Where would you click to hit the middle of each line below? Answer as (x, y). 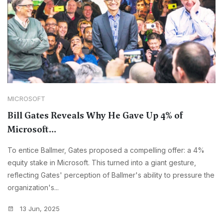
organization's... (33, 188)
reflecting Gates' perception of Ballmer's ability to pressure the (111, 175)
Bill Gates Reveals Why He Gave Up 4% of (95, 116)
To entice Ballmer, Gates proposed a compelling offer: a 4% (106, 150)
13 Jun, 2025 (39, 209)
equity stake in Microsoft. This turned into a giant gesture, (102, 163)
